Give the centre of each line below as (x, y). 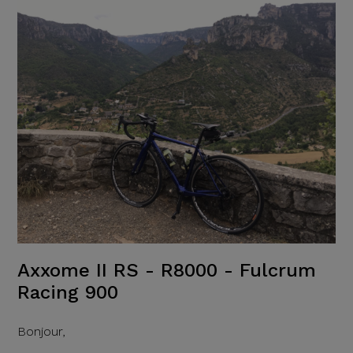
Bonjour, (41, 331)
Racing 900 (67, 292)
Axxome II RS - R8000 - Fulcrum (166, 270)
